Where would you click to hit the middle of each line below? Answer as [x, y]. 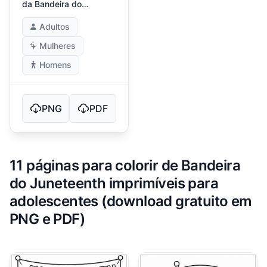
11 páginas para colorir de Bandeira [125, 166]
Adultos [55, 27]
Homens [55, 65]
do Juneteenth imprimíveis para [114, 184]
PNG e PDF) [47, 219]
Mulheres [58, 46]
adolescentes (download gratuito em [131, 201]
